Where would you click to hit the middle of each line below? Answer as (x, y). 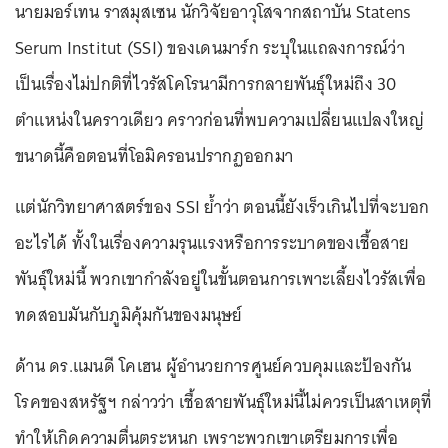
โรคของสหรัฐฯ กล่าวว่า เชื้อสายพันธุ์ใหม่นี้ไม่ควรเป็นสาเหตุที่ (224, 401)
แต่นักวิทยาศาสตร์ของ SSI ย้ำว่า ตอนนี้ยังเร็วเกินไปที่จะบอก (222, 206)
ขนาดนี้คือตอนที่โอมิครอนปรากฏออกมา (154, 155)
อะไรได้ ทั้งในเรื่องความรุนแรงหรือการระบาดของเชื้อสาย (212, 242)
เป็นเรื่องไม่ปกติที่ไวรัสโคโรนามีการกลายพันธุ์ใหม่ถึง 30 (206, 83)
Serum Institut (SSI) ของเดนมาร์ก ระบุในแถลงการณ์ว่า (210, 47)
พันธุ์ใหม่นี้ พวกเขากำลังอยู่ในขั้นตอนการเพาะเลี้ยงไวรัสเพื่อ (220, 278)
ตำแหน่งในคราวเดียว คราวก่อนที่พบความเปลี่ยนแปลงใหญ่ (220, 119)
